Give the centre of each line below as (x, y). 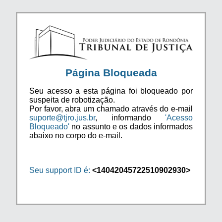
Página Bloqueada (111, 72)
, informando (130, 117)
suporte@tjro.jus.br (62, 117)
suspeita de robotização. (72, 100)
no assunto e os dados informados (131, 126)
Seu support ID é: (60, 170)
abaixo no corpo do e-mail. (76, 135)
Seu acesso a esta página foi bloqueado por (111, 91)
